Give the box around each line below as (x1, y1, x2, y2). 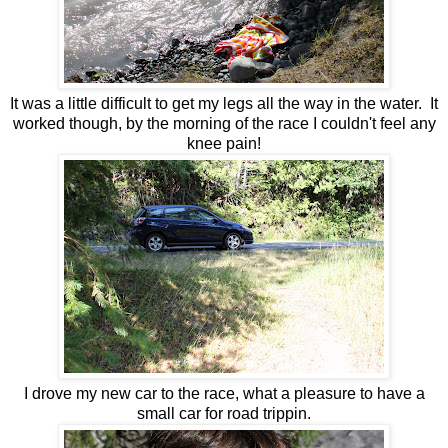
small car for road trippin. (137, 404, 311, 422)
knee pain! (187, 134, 261, 152)
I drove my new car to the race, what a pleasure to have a (23, 384, 425, 402)
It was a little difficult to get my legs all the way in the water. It (10, 94, 438, 112)
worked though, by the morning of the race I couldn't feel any (12, 114, 436, 132)
